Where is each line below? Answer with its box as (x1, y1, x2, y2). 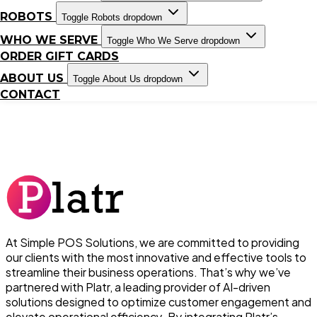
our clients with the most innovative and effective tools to (6, 250, 306, 265)
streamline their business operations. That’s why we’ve (6, 265, 291, 279)
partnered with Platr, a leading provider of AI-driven (6, 279, 270, 294)
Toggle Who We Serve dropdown (107, 35, 240, 47)
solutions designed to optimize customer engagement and (6, 294, 311, 309)
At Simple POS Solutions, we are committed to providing (6, 235, 299, 250)
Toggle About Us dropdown (73, 74, 183, 85)
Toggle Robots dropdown (62, 12, 162, 23)
